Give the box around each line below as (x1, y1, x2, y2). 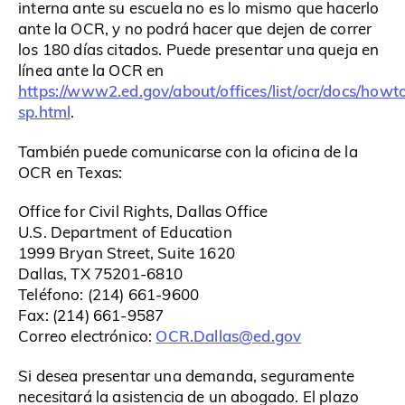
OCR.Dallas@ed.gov (155, 325, 302, 347)
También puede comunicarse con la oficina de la (18, 140, 358, 162)
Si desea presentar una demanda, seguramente (18, 364, 355, 386)
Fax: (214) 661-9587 (18, 305, 165, 326)
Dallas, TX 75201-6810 (18, 263, 184, 285)
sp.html (18, 100, 71, 123)
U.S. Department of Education (18, 221, 232, 243)
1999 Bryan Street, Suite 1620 (18, 242, 235, 264)
